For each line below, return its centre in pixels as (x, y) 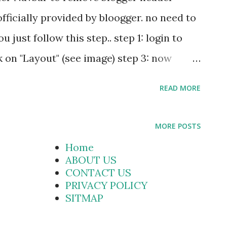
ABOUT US (91, 160)
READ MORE (180, 88)
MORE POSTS (178, 126)
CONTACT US (98, 173)
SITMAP (84, 198)
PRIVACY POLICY (106, 185)
